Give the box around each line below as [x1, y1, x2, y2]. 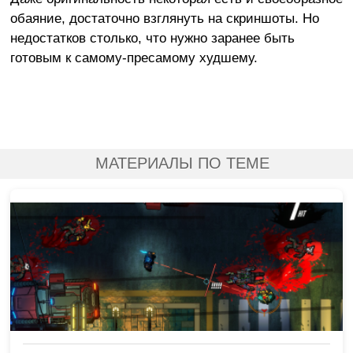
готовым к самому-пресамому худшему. [9, 49, 258, 65]
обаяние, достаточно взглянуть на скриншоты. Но [9, 9, 319, 26]
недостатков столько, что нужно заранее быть [9, 29, 295, 46]
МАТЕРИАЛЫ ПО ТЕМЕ [95, 154, 269, 172]
